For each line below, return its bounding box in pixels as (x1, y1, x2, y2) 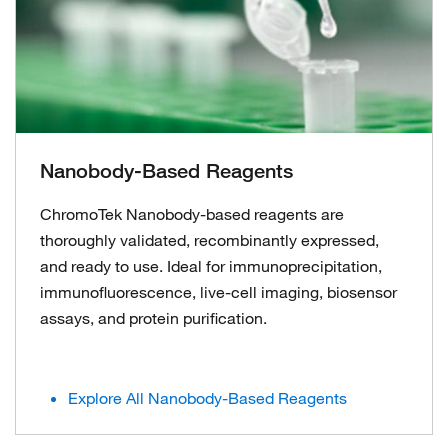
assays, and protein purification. (40, 308, 267, 328)
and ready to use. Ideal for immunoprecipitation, (40, 256, 382, 276)
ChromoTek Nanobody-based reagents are (40, 204, 344, 224)
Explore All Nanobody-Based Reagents (68, 388, 347, 408)
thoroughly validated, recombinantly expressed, (40, 230, 379, 250)
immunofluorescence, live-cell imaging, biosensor (40, 282, 397, 302)
